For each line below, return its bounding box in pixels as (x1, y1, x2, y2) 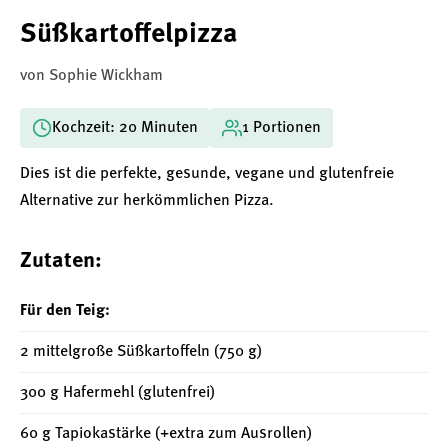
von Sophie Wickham (20, 68, 163, 84)
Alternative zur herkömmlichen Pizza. (20, 193, 274, 209)
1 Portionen (242, 120, 321, 136)
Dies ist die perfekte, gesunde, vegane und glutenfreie (20, 166, 394, 182)
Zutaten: (20, 250, 102, 272)
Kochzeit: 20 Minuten (52, 120, 198, 136)
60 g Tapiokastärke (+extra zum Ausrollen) (20, 426, 312, 442)
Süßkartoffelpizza (20, 21, 238, 49)
